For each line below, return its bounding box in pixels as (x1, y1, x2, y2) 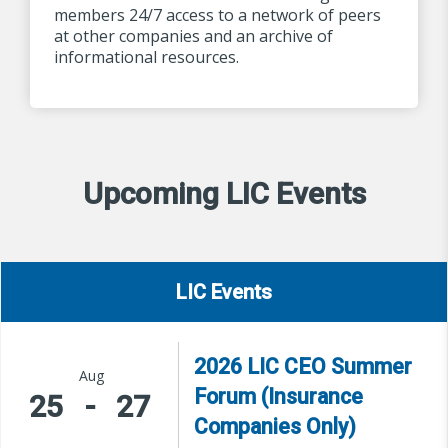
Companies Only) (194, 414, 357, 439)
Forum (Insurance (194, 384, 364, 409)
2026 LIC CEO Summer (194, 354, 413, 379)
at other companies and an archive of (54, 25, 333, 47)
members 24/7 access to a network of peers (54, 4, 381, 26)
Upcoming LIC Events (82, 176, 366, 211)
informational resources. (54, 46, 239, 68)
